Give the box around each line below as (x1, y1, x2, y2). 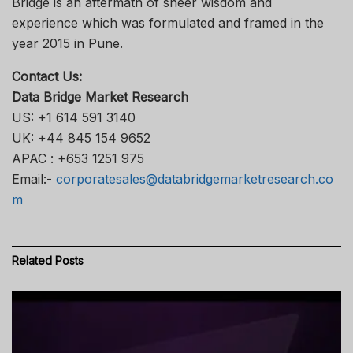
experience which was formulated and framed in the (12, 14, 324, 31)
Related (12, 253, 52, 267)
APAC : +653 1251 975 (12, 150, 144, 166)
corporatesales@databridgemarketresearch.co (56, 170, 333, 187)
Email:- (12, 170, 56, 187)
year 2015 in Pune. (12, 35, 123, 51)
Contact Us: (12, 68, 82, 84)
